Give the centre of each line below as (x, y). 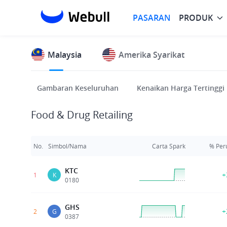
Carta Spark (169, 146)
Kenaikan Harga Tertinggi (181, 88)
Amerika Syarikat (152, 55)
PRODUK (196, 17)
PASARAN (152, 17)
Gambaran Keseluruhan (78, 88)
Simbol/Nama (67, 146)
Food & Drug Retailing (82, 115)
